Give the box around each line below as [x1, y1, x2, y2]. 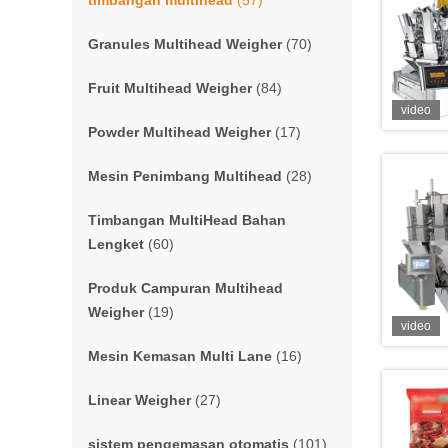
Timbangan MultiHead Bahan [88, 212, 286, 228]
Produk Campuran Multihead [88, 280, 283, 296]
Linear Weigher [88, 392, 191, 408]
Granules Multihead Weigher [88, 36, 282, 52]
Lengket [88, 236, 144, 252]
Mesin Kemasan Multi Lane [88, 348, 272, 364]
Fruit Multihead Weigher [88, 80, 252, 96]
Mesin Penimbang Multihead [88, 168, 282, 184]
